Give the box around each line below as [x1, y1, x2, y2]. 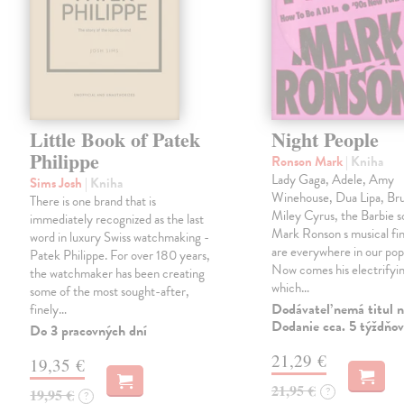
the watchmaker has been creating [30, 263, 206, 284]
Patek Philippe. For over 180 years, [30, 245, 211, 266]
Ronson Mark [271, 151, 346, 172]
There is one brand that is [30, 191, 157, 212]
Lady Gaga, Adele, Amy [271, 170, 395, 190]
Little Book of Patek [30, 124, 201, 155]
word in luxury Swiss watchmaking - [30, 227, 210, 248]
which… [271, 278, 310, 298]
